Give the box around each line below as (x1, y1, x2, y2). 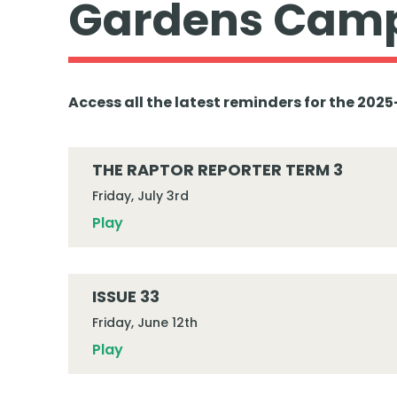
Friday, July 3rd (91, 187, 189, 205)
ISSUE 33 (91, 285, 160, 307)
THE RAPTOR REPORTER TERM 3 (91, 159, 343, 181)
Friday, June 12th (91, 314, 198, 331)
